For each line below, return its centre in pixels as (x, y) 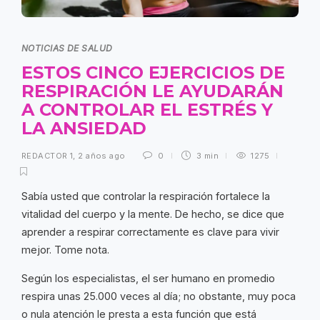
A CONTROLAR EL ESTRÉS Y (147, 110)
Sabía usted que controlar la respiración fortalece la (146, 196)
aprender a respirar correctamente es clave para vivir (150, 232)
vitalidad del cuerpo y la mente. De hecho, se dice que (153, 214)
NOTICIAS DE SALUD (67, 49)
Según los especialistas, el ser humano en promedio (148, 279)
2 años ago (102, 156)
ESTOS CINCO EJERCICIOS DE (153, 73)
